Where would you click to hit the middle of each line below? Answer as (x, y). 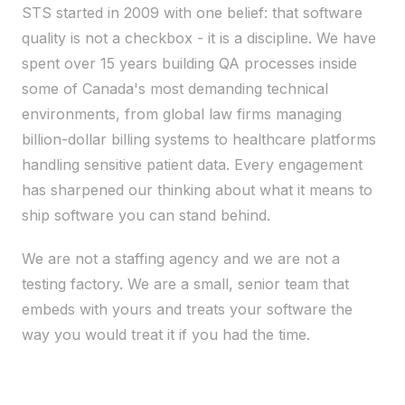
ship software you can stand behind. (146, 215)
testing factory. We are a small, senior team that (185, 284)
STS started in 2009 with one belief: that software (192, 13)
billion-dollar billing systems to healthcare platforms (199, 139)
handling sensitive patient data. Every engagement (192, 165)
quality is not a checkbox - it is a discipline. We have (199, 38)
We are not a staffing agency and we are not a (181, 259)
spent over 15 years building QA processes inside (189, 63)
